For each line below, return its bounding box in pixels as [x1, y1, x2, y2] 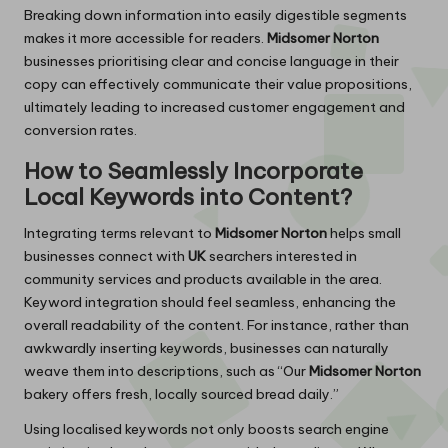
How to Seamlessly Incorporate [24, 156, 363, 185]
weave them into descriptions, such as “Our [24, 361, 309, 380]
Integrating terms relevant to [24, 223, 215, 242]
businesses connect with [24, 246, 188, 265]
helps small [327, 223, 401, 242]
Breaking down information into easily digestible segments [24, 5, 407, 24]
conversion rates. [24, 120, 137, 139]
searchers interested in [206, 246, 357, 265]
